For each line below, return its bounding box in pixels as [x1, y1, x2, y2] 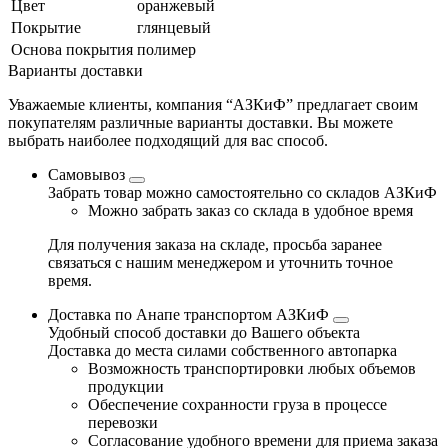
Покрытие [11, 18, 81, 36]
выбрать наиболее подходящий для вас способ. [8, 131, 328, 149]
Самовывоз [48, 165, 129, 183]
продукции [88, 377, 164, 395]
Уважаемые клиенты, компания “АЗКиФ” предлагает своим [8, 95, 418, 113]
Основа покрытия [11, 40, 133, 58]
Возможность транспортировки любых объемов [88, 359, 416, 377]
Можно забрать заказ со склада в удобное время [88, 201, 413, 219]
